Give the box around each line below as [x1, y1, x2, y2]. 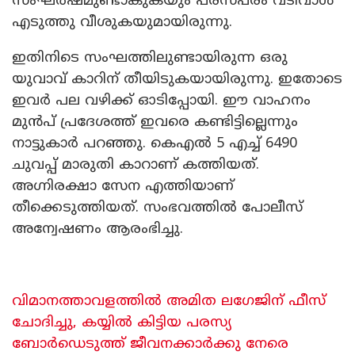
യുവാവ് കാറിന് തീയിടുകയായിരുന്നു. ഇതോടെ [12, 70, 342, 89]
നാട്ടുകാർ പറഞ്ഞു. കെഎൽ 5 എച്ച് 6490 [12, 134, 297, 153]
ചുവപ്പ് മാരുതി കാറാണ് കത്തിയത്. [12, 155, 259, 174]
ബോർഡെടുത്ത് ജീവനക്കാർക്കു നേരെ [12, 334, 288, 353]
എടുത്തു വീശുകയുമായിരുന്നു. [12, 13, 232, 32]
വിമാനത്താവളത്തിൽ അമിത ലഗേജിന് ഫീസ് [12, 292, 326, 311]
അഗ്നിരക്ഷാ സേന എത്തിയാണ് [12, 177, 234, 196]
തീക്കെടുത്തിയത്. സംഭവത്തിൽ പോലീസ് [12, 198, 303, 217]
